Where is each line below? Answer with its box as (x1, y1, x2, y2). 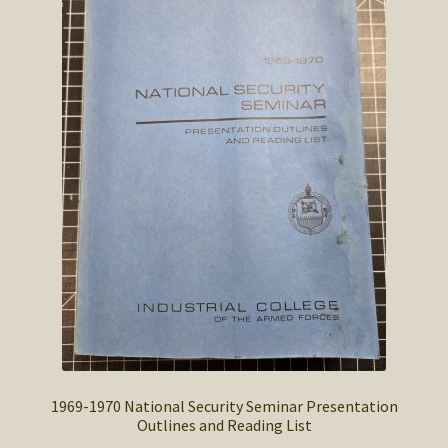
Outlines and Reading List (136, 414, 312, 435)
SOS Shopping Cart (22, 8, 152, 29)
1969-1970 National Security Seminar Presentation (50, 395, 398, 416)
